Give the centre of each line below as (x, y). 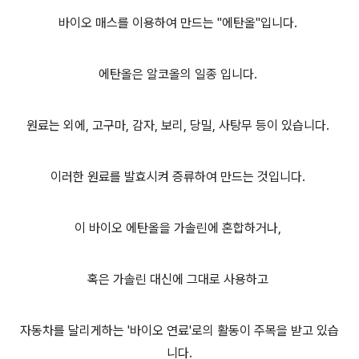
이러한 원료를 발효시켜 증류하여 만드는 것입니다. (179, 177)
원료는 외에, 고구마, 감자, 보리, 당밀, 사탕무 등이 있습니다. (179, 125)
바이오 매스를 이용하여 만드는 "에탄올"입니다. (179, 23)
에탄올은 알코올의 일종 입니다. (179, 74)
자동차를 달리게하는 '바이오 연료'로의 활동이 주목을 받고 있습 (179, 331)
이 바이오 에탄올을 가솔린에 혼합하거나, (179, 228)
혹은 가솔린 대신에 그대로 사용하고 (179, 279)
